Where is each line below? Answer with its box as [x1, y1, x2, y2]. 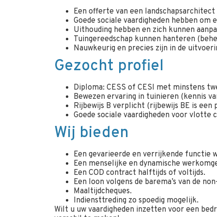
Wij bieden [54, 123, 129, 143]
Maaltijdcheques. [74, 186, 132, 196]
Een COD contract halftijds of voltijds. [74, 168, 205, 178]
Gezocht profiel [54, 56, 164, 76]
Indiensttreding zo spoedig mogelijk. [74, 195, 199, 205]
